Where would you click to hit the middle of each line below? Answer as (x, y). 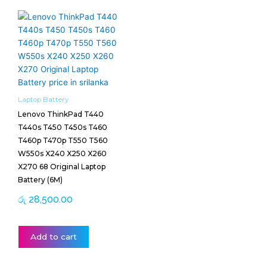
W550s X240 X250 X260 (62, 154)
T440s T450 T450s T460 (63, 128)
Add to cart (54, 237)
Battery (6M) (40, 180)
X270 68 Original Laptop (62, 167)
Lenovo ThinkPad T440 (61, 114)
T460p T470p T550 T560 (63, 141)
